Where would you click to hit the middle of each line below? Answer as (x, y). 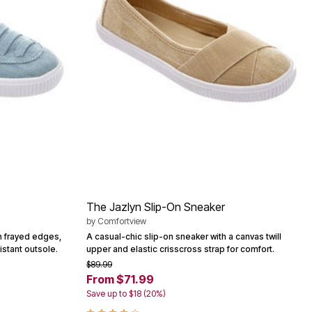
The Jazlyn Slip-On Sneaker (156, 207)
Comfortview (122, 221)
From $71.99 (120, 280)
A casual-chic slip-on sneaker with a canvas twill (184, 237)
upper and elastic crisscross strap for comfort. (180, 249)
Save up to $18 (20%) (126, 294)
